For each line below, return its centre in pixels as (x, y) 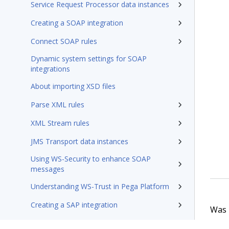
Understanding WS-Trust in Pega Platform (100, 186)
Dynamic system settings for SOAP (89, 59)
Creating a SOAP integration (77, 23)
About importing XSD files (73, 86)
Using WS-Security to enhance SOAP (91, 159)
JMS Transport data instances (79, 141)
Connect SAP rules (61, 223)
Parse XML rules (58, 105)
